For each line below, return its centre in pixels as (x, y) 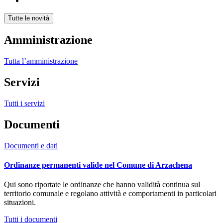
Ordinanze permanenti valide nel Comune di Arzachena (98, 165)
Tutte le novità (29, 18)
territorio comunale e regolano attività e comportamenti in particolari (110, 194)
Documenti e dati (31, 145)
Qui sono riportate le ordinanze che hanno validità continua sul (102, 185)
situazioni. (22, 203)
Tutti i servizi (24, 103)
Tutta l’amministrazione (41, 61)
